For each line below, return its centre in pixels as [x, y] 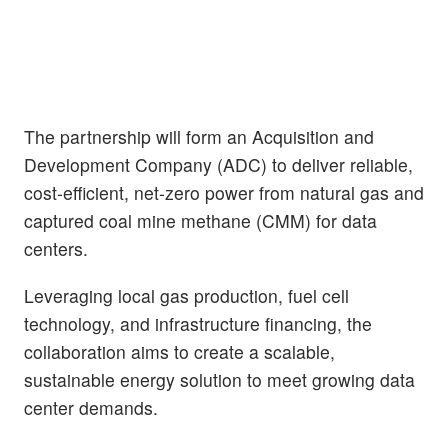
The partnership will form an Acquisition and [199, 137]
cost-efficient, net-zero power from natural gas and [224, 193]
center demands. [91, 408]
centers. [56, 249]
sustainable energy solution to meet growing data [219, 380]
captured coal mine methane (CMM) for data [200, 221]
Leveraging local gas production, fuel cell [186, 296]
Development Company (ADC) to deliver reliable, [218, 165]
